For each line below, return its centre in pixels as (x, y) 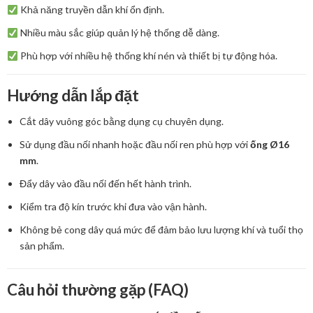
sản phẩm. (42, 246)
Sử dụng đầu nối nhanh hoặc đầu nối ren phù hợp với (135, 145)
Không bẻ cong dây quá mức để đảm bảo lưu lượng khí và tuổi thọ (162, 230)
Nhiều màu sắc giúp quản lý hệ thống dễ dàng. (118, 33)
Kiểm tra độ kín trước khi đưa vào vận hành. (114, 207)
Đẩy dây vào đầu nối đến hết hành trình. (106, 184)
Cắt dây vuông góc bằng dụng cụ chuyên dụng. (122, 122)
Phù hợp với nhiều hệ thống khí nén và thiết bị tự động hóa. (147, 56)
